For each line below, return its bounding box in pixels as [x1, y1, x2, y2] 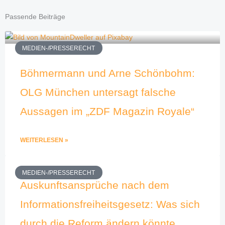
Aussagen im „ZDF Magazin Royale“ [20, 105, 194, 118]
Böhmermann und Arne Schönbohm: [20, 67, 195, 79]
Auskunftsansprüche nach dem [20, 179, 169, 191]
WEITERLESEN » [20, 137, 68, 144]
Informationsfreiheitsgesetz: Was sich [20, 198, 200, 210]
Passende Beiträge [5, 13, 65, 21]
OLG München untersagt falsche [20, 86, 176, 98]
